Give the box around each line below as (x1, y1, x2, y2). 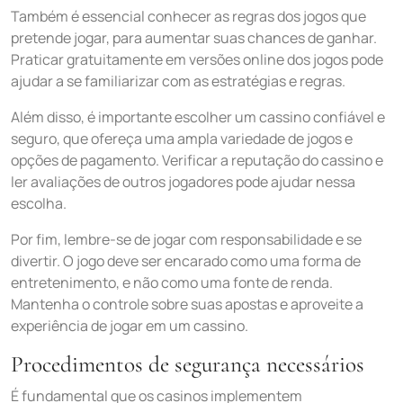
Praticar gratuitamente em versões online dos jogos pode (11, 49, 383, 69)
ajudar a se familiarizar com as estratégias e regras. (11, 71, 345, 91)
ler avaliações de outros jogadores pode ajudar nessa (11, 172, 355, 192)
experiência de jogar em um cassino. (11, 316, 248, 336)
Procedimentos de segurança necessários (11, 351, 364, 378)
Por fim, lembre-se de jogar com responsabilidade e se (11, 229, 362, 249)
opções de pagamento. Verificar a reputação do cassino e (11, 150, 383, 170)
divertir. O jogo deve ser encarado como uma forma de (11, 251, 361, 271)
